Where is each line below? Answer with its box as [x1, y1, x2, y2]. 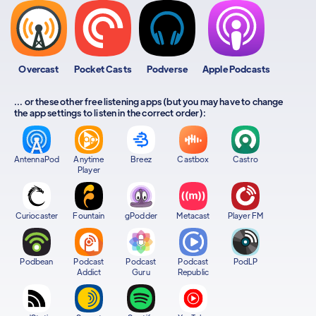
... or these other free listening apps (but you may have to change [14, 95, 284, 107]
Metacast [176, 210, 210, 220]
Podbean [20, 256, 54, 266]
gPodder [124, 210, 158, 220]
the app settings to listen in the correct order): [14, 107, 206, 119]
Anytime [73, 154, 104, 164]
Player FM [227, 210, 264, 220]
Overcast [18, 63, 59, 75]
